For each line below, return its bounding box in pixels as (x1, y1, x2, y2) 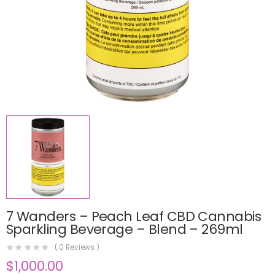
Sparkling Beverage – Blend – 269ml (6, 219, 243, 239)
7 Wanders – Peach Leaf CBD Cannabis (6, 206, 261, 226)
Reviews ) (64, 242, 100, 253)
